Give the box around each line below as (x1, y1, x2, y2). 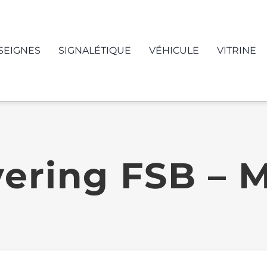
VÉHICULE (149, 45, 200, 56)
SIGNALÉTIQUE (58, 45, 132, 56)
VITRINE (217, 45, 257, 56)
